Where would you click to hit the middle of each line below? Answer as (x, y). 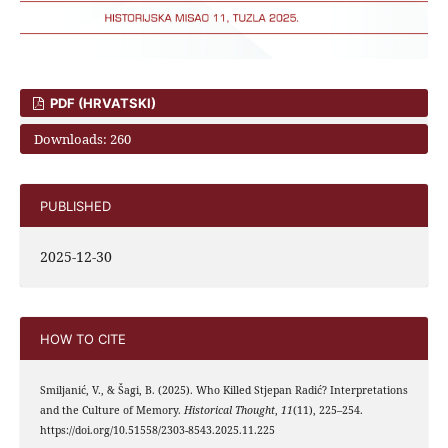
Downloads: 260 (82, 139)
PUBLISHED (75, 205)
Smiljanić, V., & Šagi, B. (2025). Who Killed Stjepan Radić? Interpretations (223, 390)
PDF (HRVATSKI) (102, 103)
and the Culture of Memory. (111, 410)
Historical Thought (229, 410)
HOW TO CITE (82, 338)
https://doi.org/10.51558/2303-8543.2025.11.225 (157, 430)
